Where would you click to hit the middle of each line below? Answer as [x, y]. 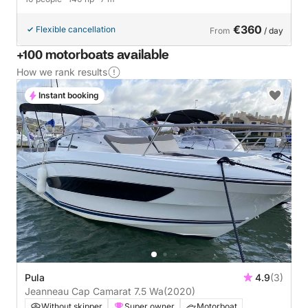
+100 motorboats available [93, 56]
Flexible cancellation [76, 30]
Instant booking [69, 96]
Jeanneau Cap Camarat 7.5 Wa [94, 291]
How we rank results [62, 72]
